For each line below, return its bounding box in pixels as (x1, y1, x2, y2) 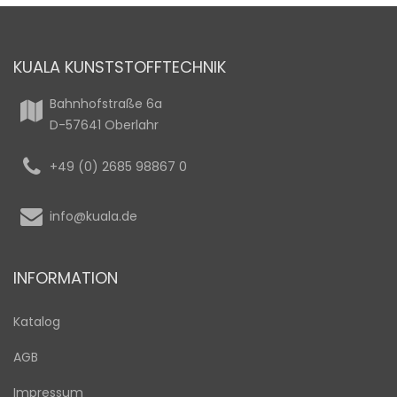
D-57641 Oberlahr (50, 116, 159, 135)
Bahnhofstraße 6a (50, 95, 162, 113)
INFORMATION (13, 267, 118, 290)
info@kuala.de (50, 207, 137, 226)
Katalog (13, 313, 60, 331)
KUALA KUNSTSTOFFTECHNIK (13, 56, 226, 79)
